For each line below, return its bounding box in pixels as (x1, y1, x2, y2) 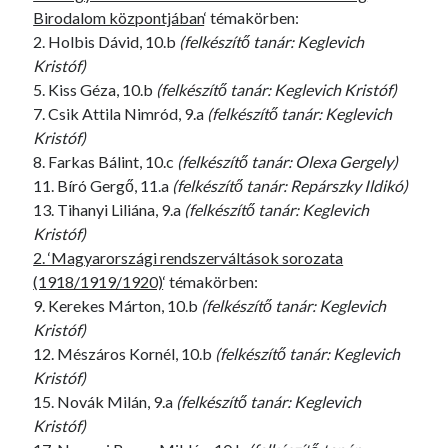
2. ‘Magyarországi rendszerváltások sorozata (33, 248, 344, 267)
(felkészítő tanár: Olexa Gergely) (177, 152, 399, 171)
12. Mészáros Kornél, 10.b (33, 344, 216, 363)
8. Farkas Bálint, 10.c (33, 152, 178, 171)
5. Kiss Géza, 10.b (33, 80, 157, 99)
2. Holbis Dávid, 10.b (33, 32, 180, 51)
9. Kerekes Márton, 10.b (33, 296, 202, 315)
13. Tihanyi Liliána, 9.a (33, 200, 185, 219)
